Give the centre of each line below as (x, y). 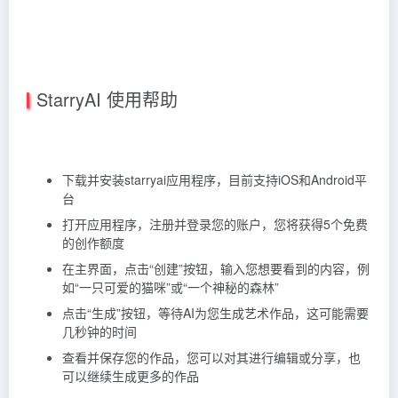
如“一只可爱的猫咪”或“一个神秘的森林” (171, 287)
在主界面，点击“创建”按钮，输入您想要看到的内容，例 (216, 268)
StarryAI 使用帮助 (107, 99)
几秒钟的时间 (99, 331)
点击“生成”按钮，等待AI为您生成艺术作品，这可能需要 (215, 312)
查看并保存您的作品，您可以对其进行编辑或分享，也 (211, 357)
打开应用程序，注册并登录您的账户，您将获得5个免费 (215, 223)
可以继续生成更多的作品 (131, 375)
